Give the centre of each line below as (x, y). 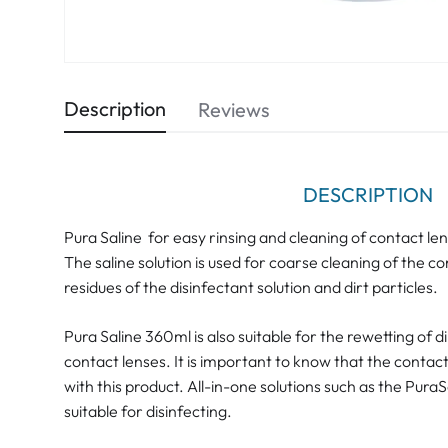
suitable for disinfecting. (149, 411)
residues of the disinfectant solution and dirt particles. (251, 287)
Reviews (234, 109)
